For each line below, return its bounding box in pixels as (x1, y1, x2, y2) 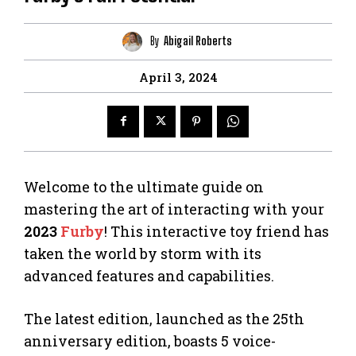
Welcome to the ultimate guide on (24, 176, 264, 196)
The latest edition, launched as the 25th (24, 308, 304, 328)
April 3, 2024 (138, 68, 218, 85)
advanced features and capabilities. (24, 265, 274, 285)
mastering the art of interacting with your (24, 199, 324, 219)
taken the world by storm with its (24, 243, 261, 263)
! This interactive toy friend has (104, 221, 329, 241)
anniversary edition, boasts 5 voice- (24, 331, 276, 350)
